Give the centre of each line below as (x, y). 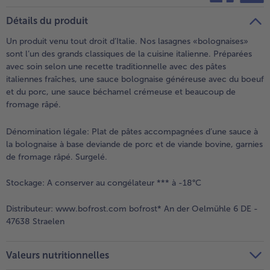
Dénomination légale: (48, 131)
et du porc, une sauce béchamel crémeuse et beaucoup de (121, 92)
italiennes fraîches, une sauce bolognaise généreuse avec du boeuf (135, 79)
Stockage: (25, 183)
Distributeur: (30, 209)
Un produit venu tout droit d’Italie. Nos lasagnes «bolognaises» (127, 41)
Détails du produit (47, 20)
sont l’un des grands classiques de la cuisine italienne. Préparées (129, 54)
